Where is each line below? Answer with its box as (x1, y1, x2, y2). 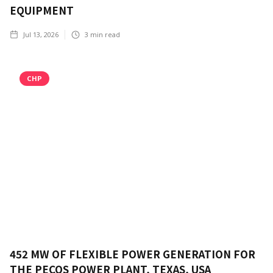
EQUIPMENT (10, 2, 74, 18)
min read (88, 29, 120, 39)
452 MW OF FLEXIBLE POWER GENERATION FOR (10, 246, 255, 261)
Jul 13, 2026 (23, 29, 58, 39)
